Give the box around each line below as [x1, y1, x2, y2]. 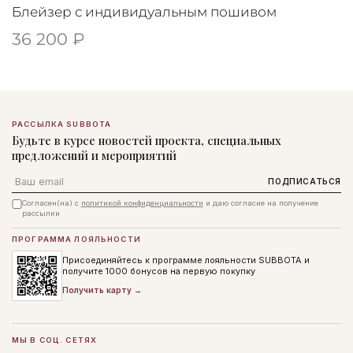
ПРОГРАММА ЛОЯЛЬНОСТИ [12, 235, 141, 244]
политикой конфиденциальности [80, 198, 203, 207]
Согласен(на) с [21, 198, 81, 207]
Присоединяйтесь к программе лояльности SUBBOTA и [62, 255, 310, 266]
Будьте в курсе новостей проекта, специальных [12, 132, 281, 148]
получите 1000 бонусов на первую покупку [62, 266, 255, 277]
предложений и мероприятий [12, 147, 176, 163]
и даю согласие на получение [203, 198, 318, 207]
